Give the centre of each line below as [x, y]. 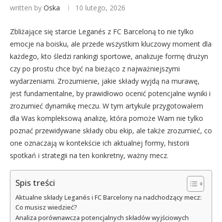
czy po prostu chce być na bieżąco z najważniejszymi [95, 68]
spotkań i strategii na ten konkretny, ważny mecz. [89, 155]
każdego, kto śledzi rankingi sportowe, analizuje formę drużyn [109, 56]
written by [27, 7]
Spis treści [35, 182]
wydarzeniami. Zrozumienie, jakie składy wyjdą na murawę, [105, 81]
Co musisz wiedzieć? [46, 207]
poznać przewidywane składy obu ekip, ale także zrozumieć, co [111, 130]
